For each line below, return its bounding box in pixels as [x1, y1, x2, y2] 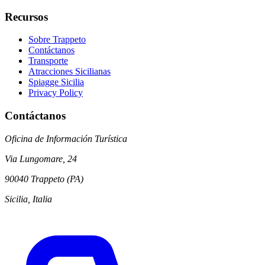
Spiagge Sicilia [28, 77, 84, 88]
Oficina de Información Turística [5, 133, 127, 144]
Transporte [28, 56, 68, 66]
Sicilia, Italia [5, 193, 52, 204]
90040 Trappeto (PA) [5, 173, 83, 184]
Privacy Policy [28, 88, 83, 98]
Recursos [5, 10, 48, 23]
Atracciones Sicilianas [28, 66, 111, 77]
